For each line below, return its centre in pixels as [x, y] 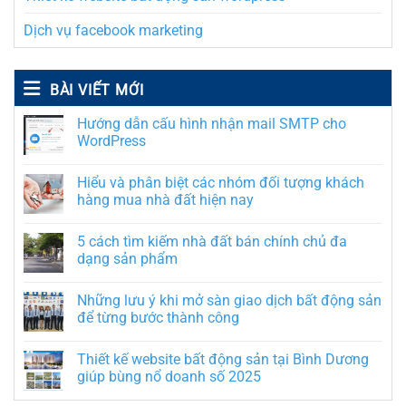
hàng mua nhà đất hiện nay [165, 200]
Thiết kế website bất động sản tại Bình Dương [223, 360]
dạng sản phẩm [127, 259]
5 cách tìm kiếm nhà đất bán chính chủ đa [212, 242]
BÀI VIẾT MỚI [97, 91]
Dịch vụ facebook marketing [113, 31]
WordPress [111, 141]
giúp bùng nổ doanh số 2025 [169, 377]
